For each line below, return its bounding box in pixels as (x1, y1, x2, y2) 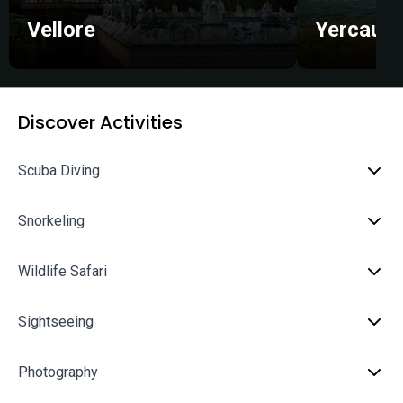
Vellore (27, 17, 95, 42)
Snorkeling (18, 212, 85, 229)
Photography (18, 363, 98, 381)
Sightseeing (18, 313, 94, 330)
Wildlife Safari (18, 263, 107, 280)
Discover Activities (18, 110, 183, 135)
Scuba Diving (18, 162, 100, 179)
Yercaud (315, 17, 395, 42)
